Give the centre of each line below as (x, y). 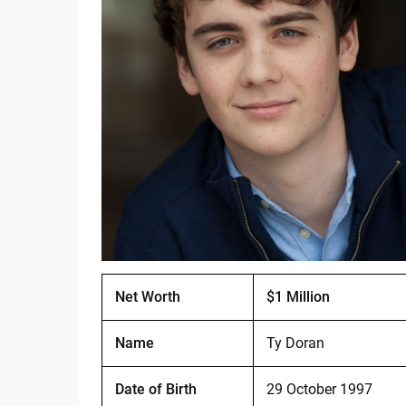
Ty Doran (295, 343)
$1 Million (298, 297)
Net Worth (147, 297)
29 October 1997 (319, 390)
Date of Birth (155, 390)
